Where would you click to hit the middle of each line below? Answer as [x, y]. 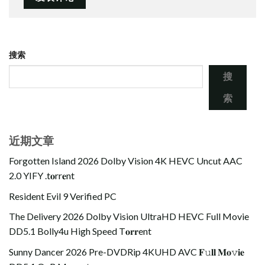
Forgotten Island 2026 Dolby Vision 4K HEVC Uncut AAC [126, 161]
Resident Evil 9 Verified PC [63, 196]
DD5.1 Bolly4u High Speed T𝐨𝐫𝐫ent [80, 231]
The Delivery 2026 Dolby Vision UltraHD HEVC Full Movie [129, 216]
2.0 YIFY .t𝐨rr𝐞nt [42, 176]
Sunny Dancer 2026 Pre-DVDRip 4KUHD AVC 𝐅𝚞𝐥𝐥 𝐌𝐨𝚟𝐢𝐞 [127, 251]
